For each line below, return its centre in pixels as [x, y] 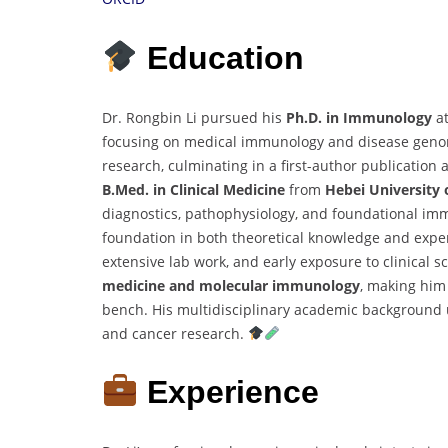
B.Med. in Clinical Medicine [193, 189]
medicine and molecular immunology [231, 285]
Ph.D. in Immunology [359, 117]
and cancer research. [175, 333]
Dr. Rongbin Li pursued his [194, 117]
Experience [233, 392]
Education [221, 57]
